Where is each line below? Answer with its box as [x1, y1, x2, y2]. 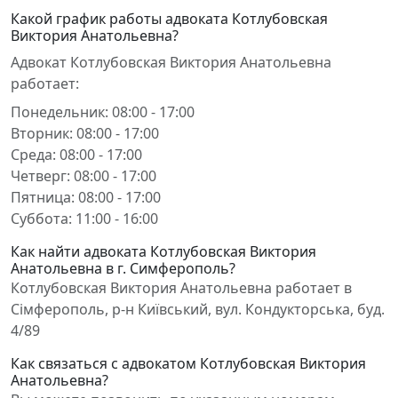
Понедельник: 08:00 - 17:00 [11, 102, 195, 122]
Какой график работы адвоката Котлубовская [11, 9, 328, 28]
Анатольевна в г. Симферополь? [11, 259, 235, 278]
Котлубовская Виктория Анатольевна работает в [11, 278, 352, 298]
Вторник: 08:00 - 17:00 [11, 123, 159, 143]
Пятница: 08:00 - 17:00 [11, 187, 161, 207]
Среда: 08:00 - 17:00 [11, 145, 142, 164]
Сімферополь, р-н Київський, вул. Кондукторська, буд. [11, 299, 385, 319]
